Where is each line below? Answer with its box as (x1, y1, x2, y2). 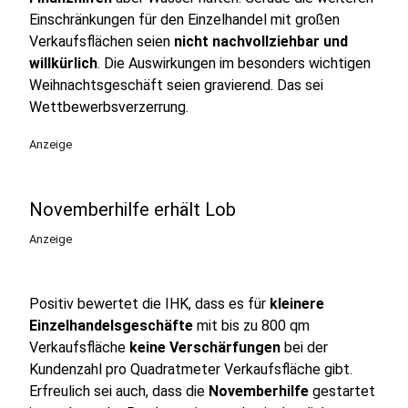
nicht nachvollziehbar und (174, 33, 348, 50)
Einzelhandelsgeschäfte (29, 317, 193, 334)
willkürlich (29, 55, 97, 72)
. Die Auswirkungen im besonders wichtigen (97, 55, 371, 72)
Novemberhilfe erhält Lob (29, 199, 236, 220)
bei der (280, 339, 328, 356)
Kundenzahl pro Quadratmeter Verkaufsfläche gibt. (29, 361, 352, 378)
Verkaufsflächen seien (29, 33, 174, 50)
